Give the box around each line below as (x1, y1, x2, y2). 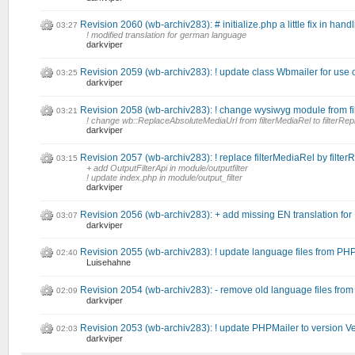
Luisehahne (86, 258, 131, 268)
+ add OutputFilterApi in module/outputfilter (86, 162, 248, 173)
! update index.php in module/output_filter (86, 172, 242, 182)
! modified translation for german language (86, 30, 246, 40)
